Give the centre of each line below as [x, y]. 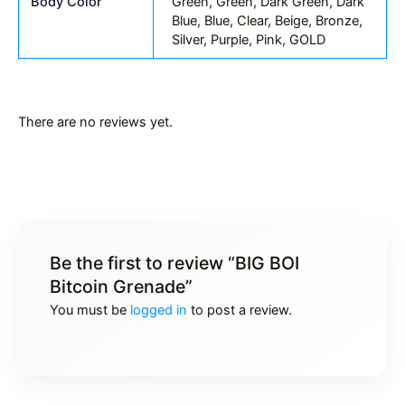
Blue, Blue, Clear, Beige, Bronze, [267, 21]
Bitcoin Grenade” [121, 287]
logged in [159, 311]
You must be [90, 311]
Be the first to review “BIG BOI [174, 264]
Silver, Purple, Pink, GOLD [248, 40]
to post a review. [240, 311]
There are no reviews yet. [95, 122]
